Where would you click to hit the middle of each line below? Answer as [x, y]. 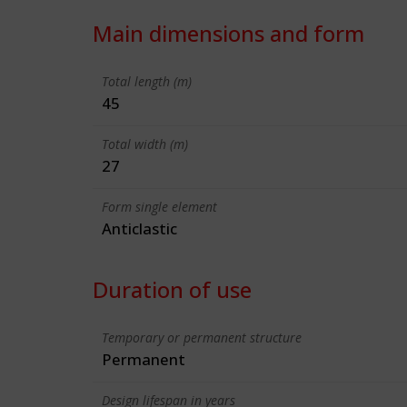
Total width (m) [145, 144]
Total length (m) [147, 81]
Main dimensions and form [228, 33]
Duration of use [172, 289]
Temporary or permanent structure [202, 338]
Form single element [159, 207]
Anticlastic [139, 228]
